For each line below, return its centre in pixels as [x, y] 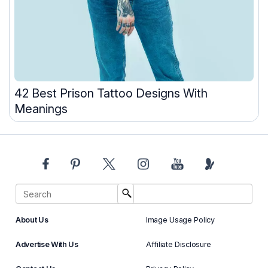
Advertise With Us [47, 245]
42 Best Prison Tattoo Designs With [111, 94]
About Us [32, 220]
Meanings [41, 109]
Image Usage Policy [180, 220]
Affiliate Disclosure [179, 245]
